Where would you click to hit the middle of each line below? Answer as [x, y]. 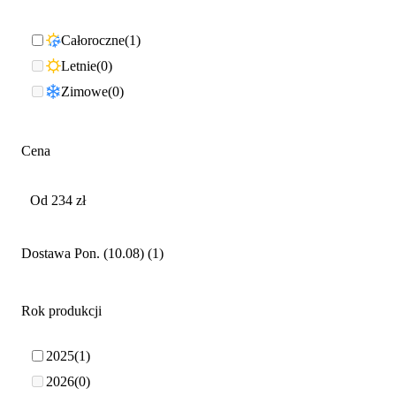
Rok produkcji [61, 310]
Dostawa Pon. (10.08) [83, 253]
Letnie [79, 66]
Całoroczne [93, 41]
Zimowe [84, 92]
